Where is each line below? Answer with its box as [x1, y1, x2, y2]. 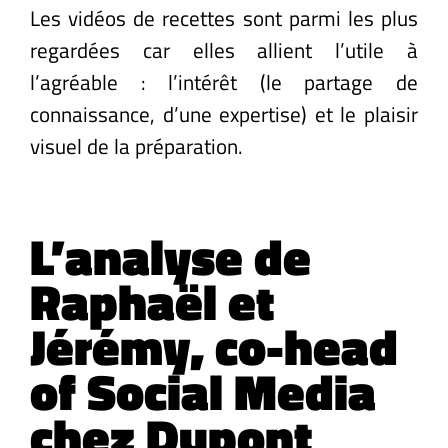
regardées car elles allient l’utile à [30, 33, 418, 66]
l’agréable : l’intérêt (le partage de [30, 65, 418, 98]
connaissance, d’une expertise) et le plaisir [30, 97, 418, 130]
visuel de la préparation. [30, 129, 243, 162]
